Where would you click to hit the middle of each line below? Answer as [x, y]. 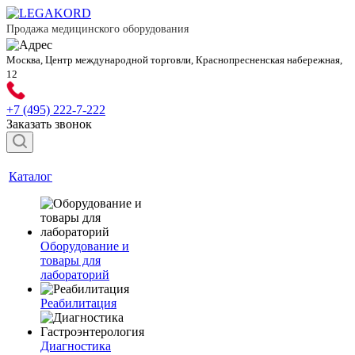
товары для [71, 260]
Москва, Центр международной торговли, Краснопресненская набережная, [174, 60]
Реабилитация [78, 303]
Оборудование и [85, 246]
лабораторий [75, 275]
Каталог [31, 176]
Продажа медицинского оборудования [97, 29]
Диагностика [76, 346]
